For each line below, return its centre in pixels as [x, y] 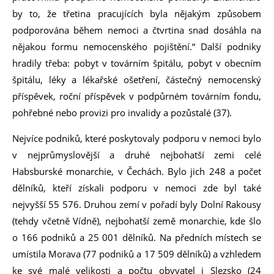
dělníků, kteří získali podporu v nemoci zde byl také [137, 188]
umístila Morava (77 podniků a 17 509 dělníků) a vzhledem [137, 254]
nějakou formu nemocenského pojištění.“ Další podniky [137, 46]
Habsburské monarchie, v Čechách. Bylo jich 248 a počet [137, 171]
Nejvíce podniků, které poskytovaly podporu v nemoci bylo [137, 138]
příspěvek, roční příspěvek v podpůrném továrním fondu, [137, 96]
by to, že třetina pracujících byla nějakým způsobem [137, 13]
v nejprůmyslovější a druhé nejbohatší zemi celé [137, 155]
